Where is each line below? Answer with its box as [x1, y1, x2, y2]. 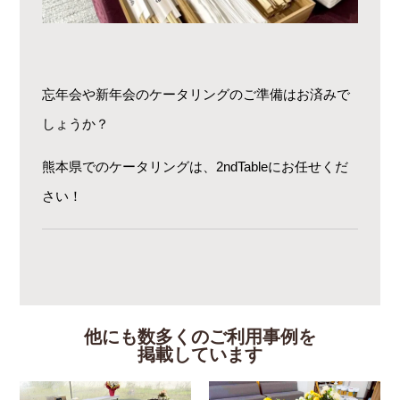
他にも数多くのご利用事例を [84, 327, 316, 347]
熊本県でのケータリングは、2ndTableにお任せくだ [42, 159, 349, 175]
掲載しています [137, 345, 262, 365]
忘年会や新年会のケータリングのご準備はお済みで [42, 87, 351, 103]
